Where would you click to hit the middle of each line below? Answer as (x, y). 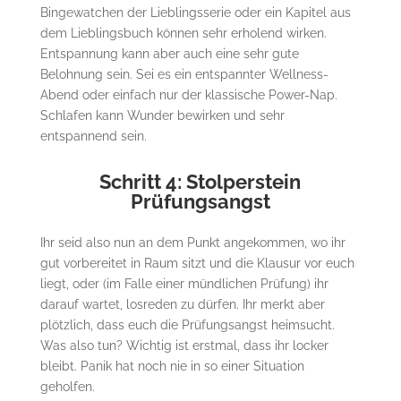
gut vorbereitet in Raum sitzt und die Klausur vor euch (197, 263)
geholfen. (67, 386)
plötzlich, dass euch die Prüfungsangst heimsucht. (187, 324)
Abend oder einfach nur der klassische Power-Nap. (188, 94)
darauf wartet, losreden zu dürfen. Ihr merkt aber (182, 304)
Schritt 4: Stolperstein (200, 181)
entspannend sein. (93, 136)
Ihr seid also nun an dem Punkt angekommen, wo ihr (192, 242)
